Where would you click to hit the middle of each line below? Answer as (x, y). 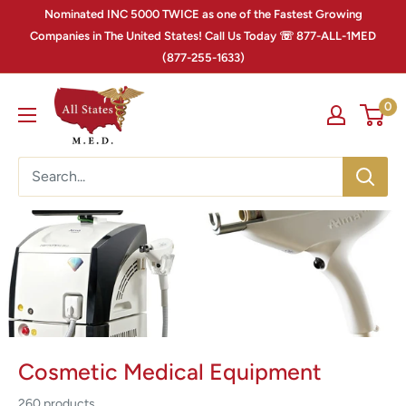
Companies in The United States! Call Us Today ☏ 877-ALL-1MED (203, 36)
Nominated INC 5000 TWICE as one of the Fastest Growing (203, 14)
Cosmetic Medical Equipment (170, 372)
